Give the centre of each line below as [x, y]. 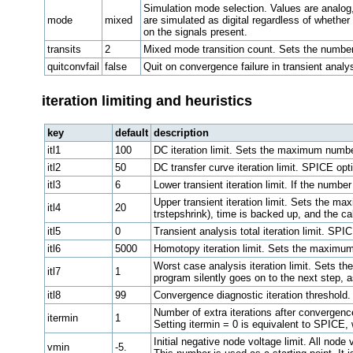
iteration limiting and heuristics [147, 101]
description [181, 133]
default [131, 133]
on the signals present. [195, 32]
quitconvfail [73, 67]
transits [64, 50]
